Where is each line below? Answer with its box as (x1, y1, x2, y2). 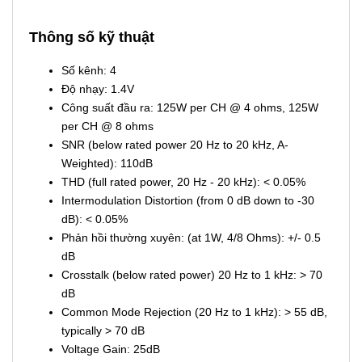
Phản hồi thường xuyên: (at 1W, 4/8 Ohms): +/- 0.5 (61, 230, 321, 244)
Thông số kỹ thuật (29, 28, 154, 45)
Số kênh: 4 (61, 63, 116, 77)
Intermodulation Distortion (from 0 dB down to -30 (61, 193, 314, 207)
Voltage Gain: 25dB (61, 342, 160, 356)
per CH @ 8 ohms (61, 119, 154, 133)
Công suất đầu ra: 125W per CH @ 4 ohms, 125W (61, 100, 318, 114)
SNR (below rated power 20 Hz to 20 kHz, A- (61, 137, 288, 151)
